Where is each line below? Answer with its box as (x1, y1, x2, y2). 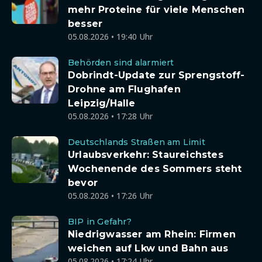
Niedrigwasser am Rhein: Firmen (68, 229, 236, 240)
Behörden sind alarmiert (68, 57, 174, 68)
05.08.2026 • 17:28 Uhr (68, 111, 153, 122)
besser (68, 18, 103, 29)
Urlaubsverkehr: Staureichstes (68, 149, 223, 160)
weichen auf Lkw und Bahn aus (68, 243, 229, 254)
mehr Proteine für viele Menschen (68, 4, 245, 15)
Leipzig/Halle (68, 98, 136, 109)
